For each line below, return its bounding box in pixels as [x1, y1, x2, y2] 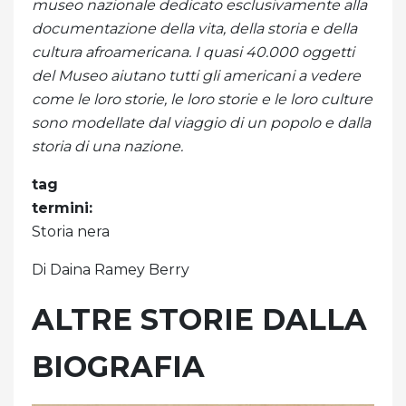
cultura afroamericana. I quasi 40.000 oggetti [32, 43, 354, 62]
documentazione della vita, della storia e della [32, 20, 357, 38]
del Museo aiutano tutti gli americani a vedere [32, 67, 361, 85]
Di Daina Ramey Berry [32, 261, 189, 279]
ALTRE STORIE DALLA [32, 302, 367, 338]
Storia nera [32, 223, 110, 241]
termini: [32, 199, 92, 217]
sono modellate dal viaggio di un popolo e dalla [32, 114, 371, 132]
